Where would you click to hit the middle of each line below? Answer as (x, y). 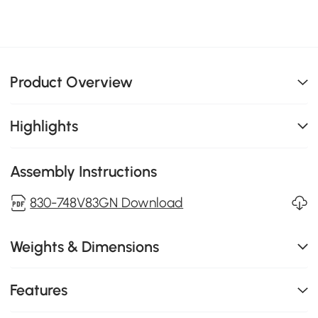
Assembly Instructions (84, 171)
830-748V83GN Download (107, 202)
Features (39, 290)
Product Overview (72, 82)
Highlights (44, 126)
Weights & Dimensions (85, 246)
